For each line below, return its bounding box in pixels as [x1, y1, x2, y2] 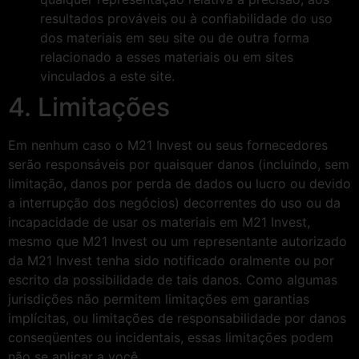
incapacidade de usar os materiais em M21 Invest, [8, 214, 310, 231]
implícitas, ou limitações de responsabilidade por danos [8, 310, 346, 327]
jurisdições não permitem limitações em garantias [8, 291, 309, 308]
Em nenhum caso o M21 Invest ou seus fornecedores [8, 137, 328, 154]
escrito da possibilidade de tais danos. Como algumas [8, 272, 337, 288]
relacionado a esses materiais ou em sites [40, 49, 293, 66]
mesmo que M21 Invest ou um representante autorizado [8, 233, 347, 250]
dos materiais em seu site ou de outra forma [40, 30, 309, 46]
